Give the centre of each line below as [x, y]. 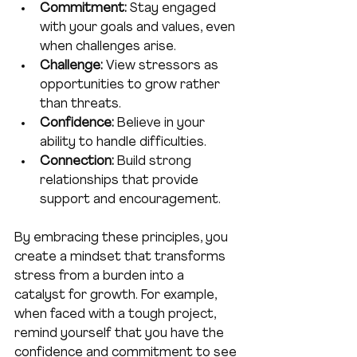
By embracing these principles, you [123, 239]
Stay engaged [173, 9]
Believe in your [161, 124]
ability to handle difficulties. [123, 143]
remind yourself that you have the [121, 334]
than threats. [80, 105]
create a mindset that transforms [122, 258]
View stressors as [162, 67]
